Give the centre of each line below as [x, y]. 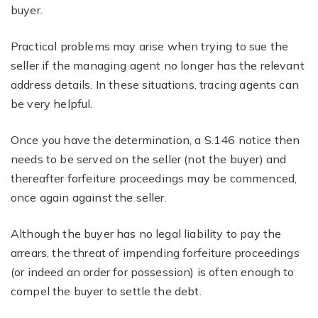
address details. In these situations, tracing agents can [155, 84]
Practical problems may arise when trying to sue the [150, 46]
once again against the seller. [89, 197]
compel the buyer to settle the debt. [106, 291]
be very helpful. [52, 104]
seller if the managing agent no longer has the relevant [158, 65]
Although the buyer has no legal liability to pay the [146, 234]
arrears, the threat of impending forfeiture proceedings [155, 253]
